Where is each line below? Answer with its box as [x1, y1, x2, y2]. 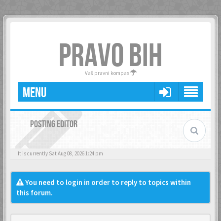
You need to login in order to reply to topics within [24, 178, 191, 187]
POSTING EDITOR [30, 118, 77, 130]
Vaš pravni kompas [84, 70, 130, 76]
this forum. [16, 188, 53, 197]
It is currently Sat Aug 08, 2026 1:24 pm [18, 150, 103, 157]
